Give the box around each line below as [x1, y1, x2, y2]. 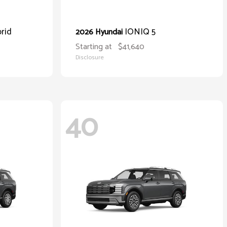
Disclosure [75, 53, 104, 62]
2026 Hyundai [75, 25, 125, 39]
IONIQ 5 [125, 25, 156, 39]
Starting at [75, 40, 112, 54]
